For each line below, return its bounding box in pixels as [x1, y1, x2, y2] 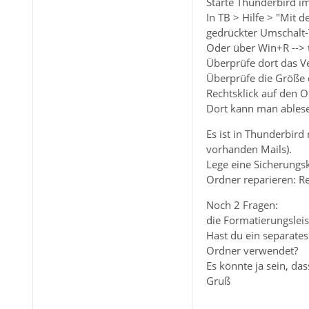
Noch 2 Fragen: [206, 197, 278, 212]
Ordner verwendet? [206, 243, 298, 257]
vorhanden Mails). [206, 141, 292, 156]
